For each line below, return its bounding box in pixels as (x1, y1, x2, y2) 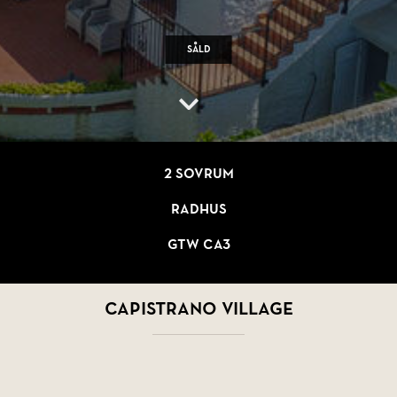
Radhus (170, 201, 227, 218)
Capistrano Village (104, 299, 293, 320)
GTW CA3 (167, 237, 230, 253)
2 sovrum (163, 166, 234, 183)
